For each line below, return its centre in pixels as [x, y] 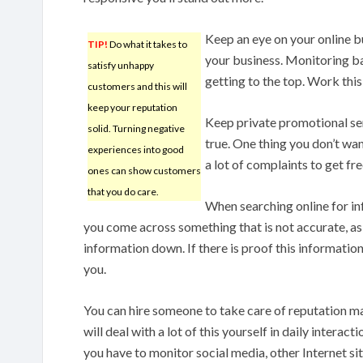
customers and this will [137, 86]
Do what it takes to [147, 44]
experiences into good [136, 149]
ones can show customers [144, 170]
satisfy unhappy [121, 65]
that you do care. [123, 191]
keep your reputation [132, 107]
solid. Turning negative [136, 128]
